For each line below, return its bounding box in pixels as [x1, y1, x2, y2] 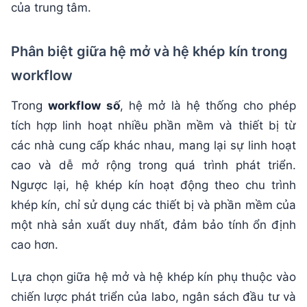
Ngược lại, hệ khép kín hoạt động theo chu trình [11, 177, 296, 192]
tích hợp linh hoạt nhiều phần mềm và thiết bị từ [11, 118, 296, 132]
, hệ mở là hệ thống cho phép [119, 98, 297, 112]
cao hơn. [11, 237, 58, 251]
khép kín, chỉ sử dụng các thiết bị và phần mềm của [11, 197, 296, 212]
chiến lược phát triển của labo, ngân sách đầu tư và [11, 289, 296, 304]
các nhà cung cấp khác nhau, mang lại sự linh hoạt [11, 138, 296, 152]
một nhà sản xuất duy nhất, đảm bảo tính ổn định [11, 217, 296, 232]
